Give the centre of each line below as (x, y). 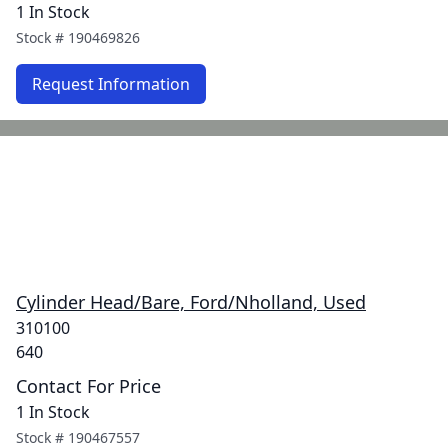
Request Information (111, 84)
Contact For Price (88, 386)
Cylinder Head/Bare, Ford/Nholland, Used (191, 302)
